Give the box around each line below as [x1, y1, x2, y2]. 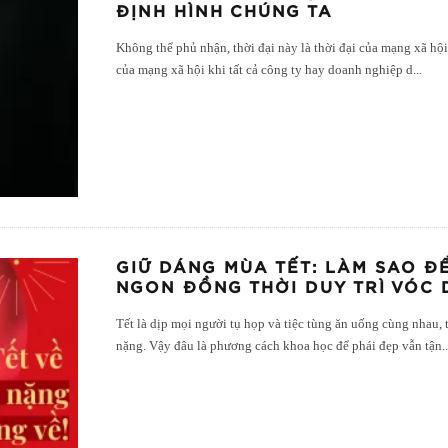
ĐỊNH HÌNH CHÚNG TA [116, 4, 334, 21]
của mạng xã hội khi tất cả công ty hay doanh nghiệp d [116, 63, 414, 78]
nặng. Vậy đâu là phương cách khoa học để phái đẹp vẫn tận [116, 339, 443, 354]
